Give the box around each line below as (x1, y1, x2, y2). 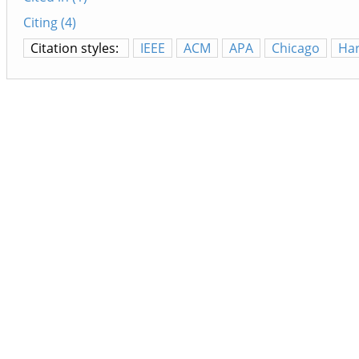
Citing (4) (23, 14, 76, 32)
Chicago (272, 39, 320, 58)
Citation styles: (30, 39, 122, 58)
